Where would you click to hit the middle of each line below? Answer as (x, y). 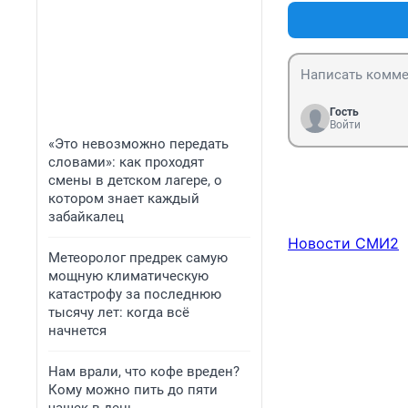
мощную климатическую (128, 276)
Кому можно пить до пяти (133, 390)
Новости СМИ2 (343, 244)
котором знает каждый (124, 199)
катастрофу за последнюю (135, 294)
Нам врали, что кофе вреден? (144, 372)
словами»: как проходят (126, 162)
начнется (77, 331)
